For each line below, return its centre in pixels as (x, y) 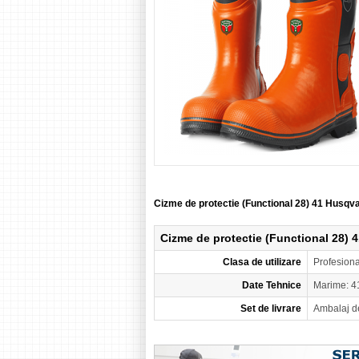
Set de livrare (271, 309)
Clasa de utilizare (262, 262)
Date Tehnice (272, 285)
